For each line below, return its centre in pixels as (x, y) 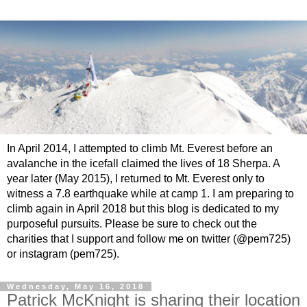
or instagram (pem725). (63, 254)
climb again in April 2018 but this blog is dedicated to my (143, 208)
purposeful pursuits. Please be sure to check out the (132, 223)
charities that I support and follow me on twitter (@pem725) (149, 238)
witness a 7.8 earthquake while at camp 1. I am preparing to (150, 193)
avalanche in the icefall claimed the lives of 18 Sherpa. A (143, 163)
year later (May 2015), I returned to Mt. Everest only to (136, 178)
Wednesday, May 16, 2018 (76, 286)
